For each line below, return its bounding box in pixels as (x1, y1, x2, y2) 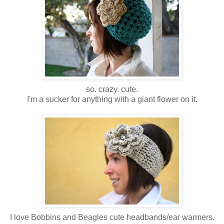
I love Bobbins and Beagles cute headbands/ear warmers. (9, 212, 214, 221)
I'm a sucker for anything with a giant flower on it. (26, 94, 197, 103)
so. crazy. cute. (86, 84, 138, 93)
